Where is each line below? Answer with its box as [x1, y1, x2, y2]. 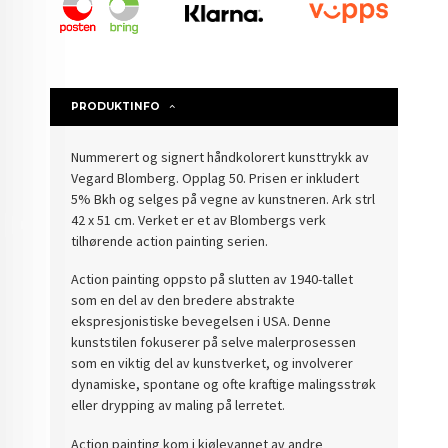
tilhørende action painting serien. [71, 231, 269, 250]
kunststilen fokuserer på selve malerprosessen [71, 333, 357, 352]
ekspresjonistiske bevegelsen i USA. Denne [71, 312, 332, 331]
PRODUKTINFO [71, 99, 161, 113]
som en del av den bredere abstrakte [71, 291, 296, 310]
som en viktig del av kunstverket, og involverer [71, 354, 354, 373]
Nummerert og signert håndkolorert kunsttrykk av [71, 147, 370, 166]
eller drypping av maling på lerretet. [71, 396, 286, 415]
